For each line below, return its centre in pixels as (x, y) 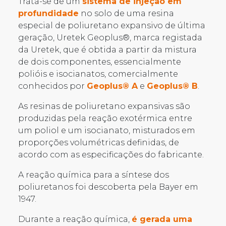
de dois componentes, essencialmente (100, 62)
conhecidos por (52, 86)
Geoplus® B (172, 86)
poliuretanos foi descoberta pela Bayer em (108, 187)
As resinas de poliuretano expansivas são (104, 106)
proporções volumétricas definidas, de (99, 142)
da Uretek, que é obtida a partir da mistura (107, 49)
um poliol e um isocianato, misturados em (107, 130)
